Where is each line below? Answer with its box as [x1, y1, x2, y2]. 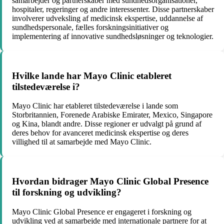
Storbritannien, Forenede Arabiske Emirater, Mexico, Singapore [12, 110, 212, 119]
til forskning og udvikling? [12, 186, 121, 197]
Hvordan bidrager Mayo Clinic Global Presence [12, 175, 208, 186]
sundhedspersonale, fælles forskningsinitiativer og [12, 22, 168, 31]
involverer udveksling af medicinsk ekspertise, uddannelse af [12, 13, 203, 22]
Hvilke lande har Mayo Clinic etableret [12, 70, 171, 81]
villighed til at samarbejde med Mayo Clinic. [12, 137, 151, 146]
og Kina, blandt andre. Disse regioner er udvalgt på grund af [12, 119, 201, 128]
